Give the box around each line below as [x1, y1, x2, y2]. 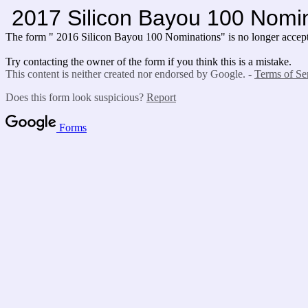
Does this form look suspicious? [5, 91, 146, 103]
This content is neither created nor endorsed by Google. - [5, 68, 254, 80]
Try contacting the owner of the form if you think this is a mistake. [5, 56, 291, 67]
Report [146, 91, 176, 103]
